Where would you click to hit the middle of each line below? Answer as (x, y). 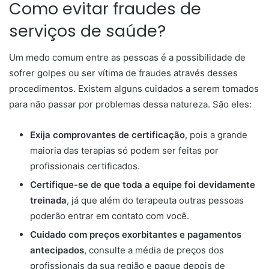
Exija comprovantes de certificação (107, 135)
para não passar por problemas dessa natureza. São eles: (130, 104)
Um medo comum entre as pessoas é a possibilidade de (127, 58)
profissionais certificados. (86, 166)
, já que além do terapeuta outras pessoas (155, 201)
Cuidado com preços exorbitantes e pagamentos (136, 235)
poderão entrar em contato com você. (110, 216)
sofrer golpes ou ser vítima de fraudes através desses (123, 73)
